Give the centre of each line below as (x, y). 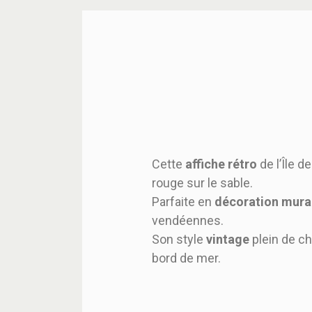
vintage (228, 239)
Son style (179, 239)
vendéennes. (188, 220)
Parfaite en (183, 202)
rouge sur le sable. (202, 183)
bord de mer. (186, 258)
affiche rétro (221, 164)
